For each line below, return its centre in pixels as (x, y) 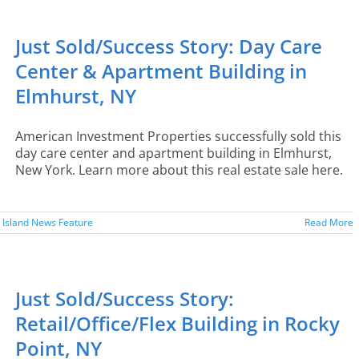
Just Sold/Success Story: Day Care (169, 46)
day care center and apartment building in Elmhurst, (173, 153)
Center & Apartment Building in (161, 71)
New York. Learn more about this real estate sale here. (179, 170)
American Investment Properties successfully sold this (178, 136)
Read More (329, 222)
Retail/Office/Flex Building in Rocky (177, 323)
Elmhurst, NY (76, 96)
